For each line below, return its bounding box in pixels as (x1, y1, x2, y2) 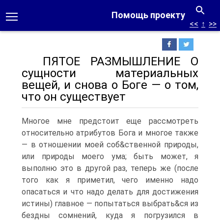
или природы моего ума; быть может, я (22, 152, 198, 161)
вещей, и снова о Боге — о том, (22, 78, 198, 92)
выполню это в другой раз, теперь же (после (22, 164, 198, 173)
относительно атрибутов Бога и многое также (22, 128, 198, 137)
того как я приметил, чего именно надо (22, 175, 198, 185)
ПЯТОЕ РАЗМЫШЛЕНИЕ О (22, 55, 198, 68)
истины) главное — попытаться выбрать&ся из (22, 199, 198, 208)
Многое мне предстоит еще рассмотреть (22, 116, 198, 126)
